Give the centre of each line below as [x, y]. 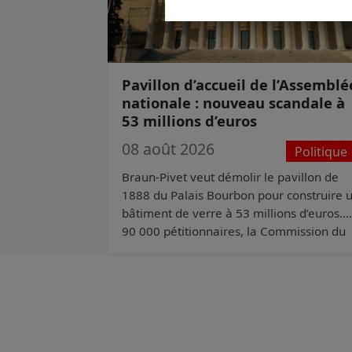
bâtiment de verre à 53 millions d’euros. [232, 213]
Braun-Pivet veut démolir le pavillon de [230, 177]
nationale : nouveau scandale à [233, 103]
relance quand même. [183, 268]
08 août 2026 [168, 149]
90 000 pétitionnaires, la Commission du [233, 231]
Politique [321, 151]
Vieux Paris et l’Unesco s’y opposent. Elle [233, 249]
